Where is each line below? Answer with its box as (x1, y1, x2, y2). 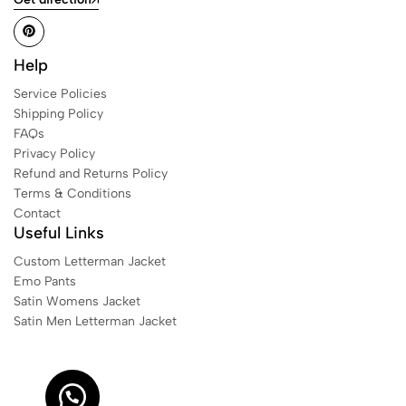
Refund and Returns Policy (14, 165, 168, 181)
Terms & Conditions (14, 185, 131, 201)
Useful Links (14, 222, 104, 243)
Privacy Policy (14, 145, 95, 161)
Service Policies (14, 85, 107, 101)
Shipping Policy (14, 105, 103, 121)
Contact (14, 205, 61, 221)
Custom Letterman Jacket (14, 253, 166, 269)
